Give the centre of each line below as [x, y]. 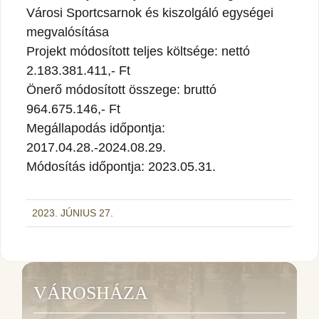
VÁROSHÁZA [90, 293]
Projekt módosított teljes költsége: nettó [138, 51]
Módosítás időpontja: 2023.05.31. [121, 166]
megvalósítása [68, 32]
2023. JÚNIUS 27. [73, 213]
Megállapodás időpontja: [96, 128]
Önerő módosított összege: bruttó [121, 89]
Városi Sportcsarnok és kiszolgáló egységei [150, 12]
